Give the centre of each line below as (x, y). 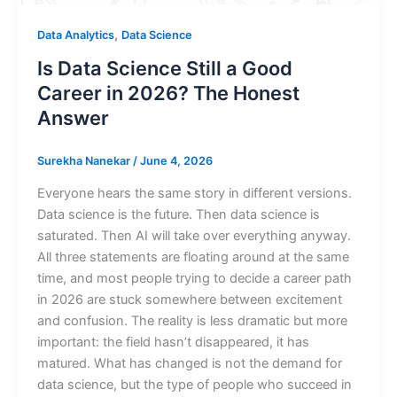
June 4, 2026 (176, 160)
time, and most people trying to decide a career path (194, 278)
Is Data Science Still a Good (164, 68)
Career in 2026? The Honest (168, 93)
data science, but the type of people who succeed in (194, 384)
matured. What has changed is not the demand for (189, 363)
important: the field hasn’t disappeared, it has (173, 342)
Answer (73, 117)
